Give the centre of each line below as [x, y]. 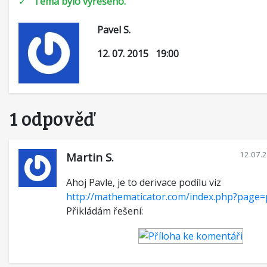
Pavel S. [114, 30]
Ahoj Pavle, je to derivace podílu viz [144, 182]
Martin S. [90, 157]
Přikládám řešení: [105, 211]
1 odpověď [52, 118]
